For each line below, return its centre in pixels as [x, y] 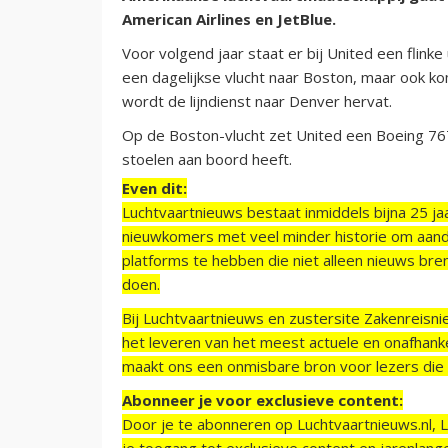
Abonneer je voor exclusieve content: [262, 399]
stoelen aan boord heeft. [209, 158]
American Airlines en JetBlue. [229, 18]
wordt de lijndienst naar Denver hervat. [257, 100]
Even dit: [154, 187]
